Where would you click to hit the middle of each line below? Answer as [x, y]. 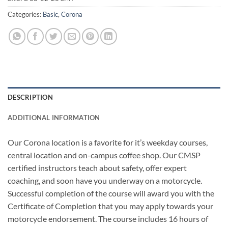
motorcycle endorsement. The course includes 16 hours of [108, 219]
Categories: [25, 14]
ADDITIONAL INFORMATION [54, 118]
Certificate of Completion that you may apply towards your [110, 206]
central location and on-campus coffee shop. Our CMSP [104, 155]
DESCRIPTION [30, 97]
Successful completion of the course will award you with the [111, 193]
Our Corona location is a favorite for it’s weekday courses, [108, 142]
